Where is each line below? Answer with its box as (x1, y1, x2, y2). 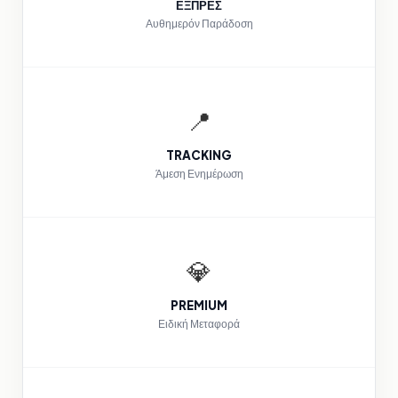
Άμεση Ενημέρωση (155, 167, 243, 181)
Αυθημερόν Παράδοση (145, 17, 253, 31)
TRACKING (166, 147, 232, 163)
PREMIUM (171, 298, 227, 314)
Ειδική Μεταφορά (158, 317, 240, 331)
